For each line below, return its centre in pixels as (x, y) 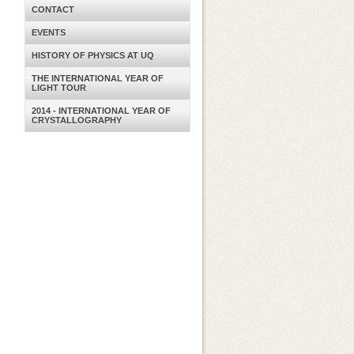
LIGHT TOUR (59, 88)
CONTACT (53, 9)
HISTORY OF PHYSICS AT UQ (93, 55)
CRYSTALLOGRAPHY (77, 120)
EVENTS (49, 32)
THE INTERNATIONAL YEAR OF (98, 78)
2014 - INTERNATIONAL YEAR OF (101, 111)
